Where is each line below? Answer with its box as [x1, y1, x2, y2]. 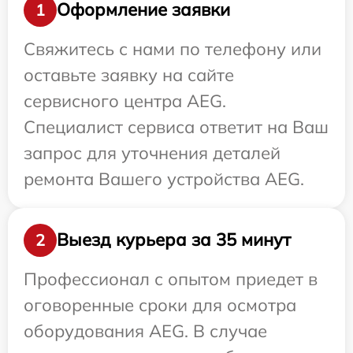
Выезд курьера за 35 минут [57, 229, 291, 251]
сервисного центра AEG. [24, 89, 226, 112]
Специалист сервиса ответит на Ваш [24, 115, 329, 138]
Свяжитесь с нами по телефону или [24, 37, 321, 60]
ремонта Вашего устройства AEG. [24, 167, 304, 190]
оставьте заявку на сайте [24, 63, 234, 86]
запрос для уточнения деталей [24, 141, 281, 164]
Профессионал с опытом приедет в [24, 267, 318, 290]
